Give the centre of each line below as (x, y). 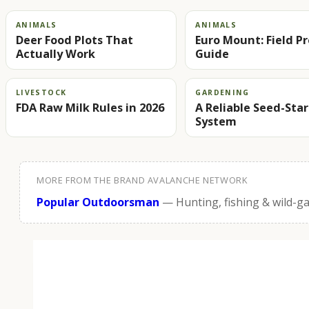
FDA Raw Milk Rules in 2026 (90, 107)
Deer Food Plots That (74, 40)
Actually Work (56, 53)
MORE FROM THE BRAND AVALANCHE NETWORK (142, 180)
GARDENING (222, 92)
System (216, 121)
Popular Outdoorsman (98, 202)
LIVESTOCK (41, 92)
